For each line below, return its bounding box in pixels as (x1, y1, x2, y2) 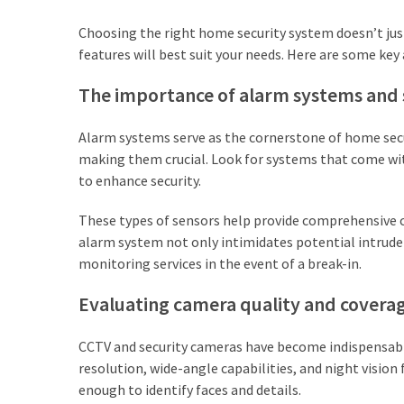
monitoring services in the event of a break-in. (78, 253, 362, 272)
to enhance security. (78, 170, 201, 189)
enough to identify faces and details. (78, 380, 301, 399)
